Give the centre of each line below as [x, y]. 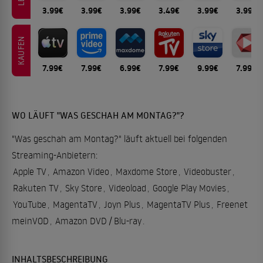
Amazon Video [81, 171]
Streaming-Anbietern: [55, 155]
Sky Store [84, 188]
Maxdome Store [146, 171]
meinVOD [30, 220]
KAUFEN [21, 50]
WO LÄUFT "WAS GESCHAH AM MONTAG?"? [98, 115]
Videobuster [208, 171]
